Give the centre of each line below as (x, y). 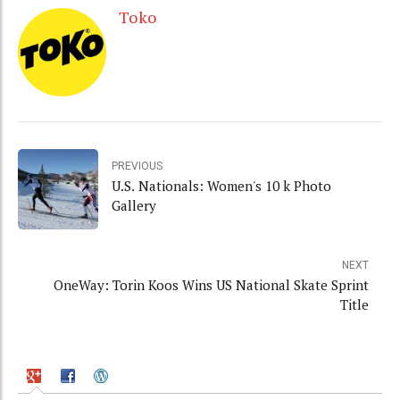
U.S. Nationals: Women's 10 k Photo (221, 186)
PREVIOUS (137, 167)
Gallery (134, 206)
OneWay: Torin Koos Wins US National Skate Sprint (211, 284)
